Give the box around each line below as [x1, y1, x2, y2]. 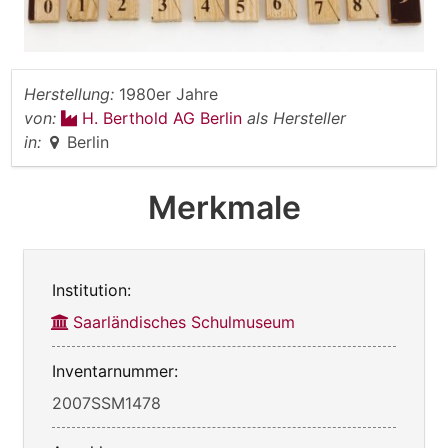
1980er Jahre [119, 84, 218, 105]
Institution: [52, 280, 131, 301]
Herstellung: [24, 84, 114, 105]
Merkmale [147, 188, 301, 228]
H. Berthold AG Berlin [82, 108, 247, 129]
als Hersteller [247, 108, 346, 129]
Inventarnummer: [52, 361, 178, 382]
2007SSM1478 [52, 393, 161, 414]
